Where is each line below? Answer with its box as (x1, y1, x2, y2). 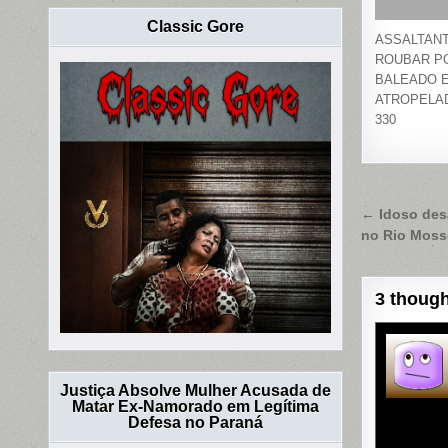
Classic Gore (147, 18, 245, 36)
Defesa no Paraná (128, 414, 264, 432)
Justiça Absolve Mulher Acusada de (60, 382, 332, 400)
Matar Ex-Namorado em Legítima (72, 398, 320, 416)
